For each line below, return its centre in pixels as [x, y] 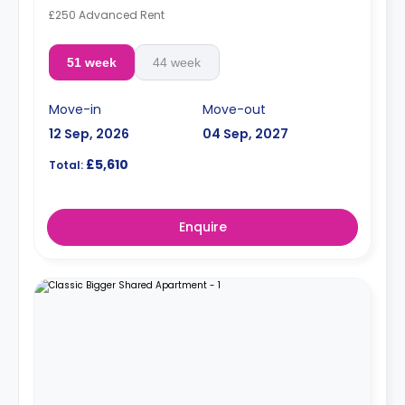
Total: [66, 165]
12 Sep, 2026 [89, 133]
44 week [177, 62]
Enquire [202, 226]
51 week [91, 62]
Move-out [234, 109]
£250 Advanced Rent [107, 14]
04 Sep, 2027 [245, 133]
